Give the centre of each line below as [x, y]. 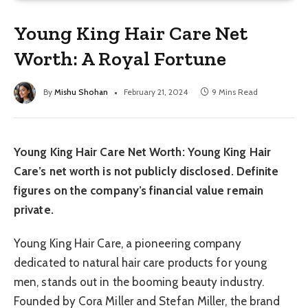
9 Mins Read [235, 92]
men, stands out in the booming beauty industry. [139, 282]
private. [34, 210]
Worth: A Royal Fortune [120, 59]
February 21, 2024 [156, 92]
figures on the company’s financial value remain [139, 191]
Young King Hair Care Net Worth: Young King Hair [142, 152]
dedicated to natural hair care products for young [141, 262]
